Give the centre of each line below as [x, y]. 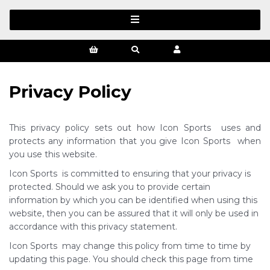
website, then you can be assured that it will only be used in [134, 213]
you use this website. [53, 154]
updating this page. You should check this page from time [131, 259]
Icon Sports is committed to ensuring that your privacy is [130, 174]
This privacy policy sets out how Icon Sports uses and [135, 128]
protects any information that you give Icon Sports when [135, 141]
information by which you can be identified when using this [133, 200]
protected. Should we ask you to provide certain [110, 187]
